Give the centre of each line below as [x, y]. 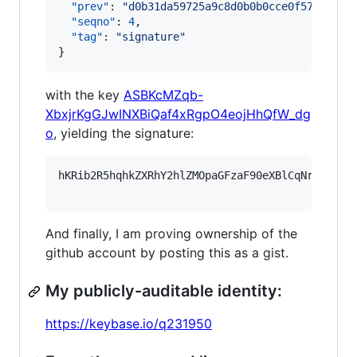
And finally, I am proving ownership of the [171, 233]
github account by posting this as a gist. [167, 253]
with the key [84, 95]
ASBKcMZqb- [163, 95]
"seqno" [93, 22]
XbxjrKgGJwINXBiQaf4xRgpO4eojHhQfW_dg [178, 114]
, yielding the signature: [124, 133]
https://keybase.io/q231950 [129, 324]
